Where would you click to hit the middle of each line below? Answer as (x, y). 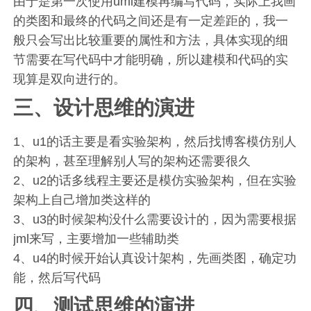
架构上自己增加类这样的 (82, 200)
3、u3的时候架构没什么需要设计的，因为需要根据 (155, 220)
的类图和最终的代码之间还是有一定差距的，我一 (151, 21)
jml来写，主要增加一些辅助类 (96, 239)
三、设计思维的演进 (104, 108)
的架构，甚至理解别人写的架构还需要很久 (132, 161)
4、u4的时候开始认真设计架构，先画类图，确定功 (155, 259)
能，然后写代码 (57, 278)
